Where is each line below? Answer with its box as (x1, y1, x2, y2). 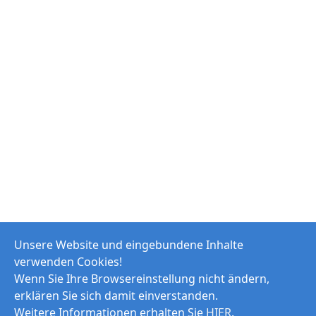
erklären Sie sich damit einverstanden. (14, 288, 218, 303)
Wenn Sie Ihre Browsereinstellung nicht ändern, (14, 271, 269, 286)
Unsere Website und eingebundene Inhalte (14, 237, 243, 253)
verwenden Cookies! (14, 254, 122, 269)
